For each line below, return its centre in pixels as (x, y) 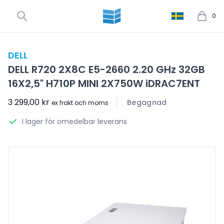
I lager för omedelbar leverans (74, 121)
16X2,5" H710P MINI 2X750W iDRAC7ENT (104, 83)
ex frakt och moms (80, 103)
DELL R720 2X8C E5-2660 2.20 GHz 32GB (106, 69)
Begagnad (147, 102)
